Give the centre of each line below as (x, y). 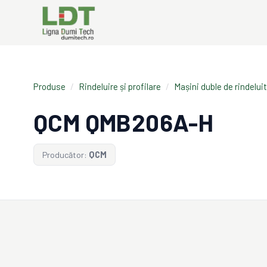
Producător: (65, 155)
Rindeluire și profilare (120, 86)
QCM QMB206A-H (124, 122)
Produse (49, 86)
